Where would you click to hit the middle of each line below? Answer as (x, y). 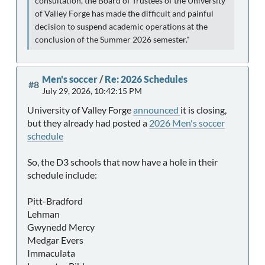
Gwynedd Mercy (61, 227)
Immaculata (51, 253)
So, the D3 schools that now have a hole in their (122, 162)
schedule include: (62, 175)
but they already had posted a (88, 123)
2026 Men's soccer (187, 123)
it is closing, (203, 110)
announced (157, 110)
